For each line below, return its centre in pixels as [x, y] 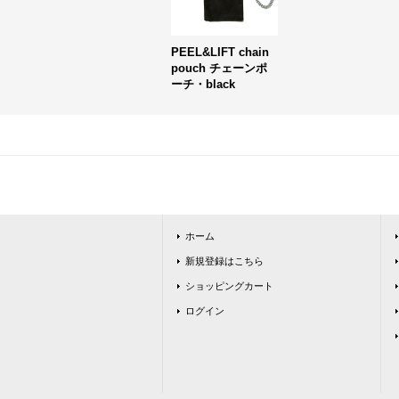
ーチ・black [203, 84]
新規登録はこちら [224, 261]
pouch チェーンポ [219, 68]
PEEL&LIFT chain [220, 52]
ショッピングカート [229, 286]
